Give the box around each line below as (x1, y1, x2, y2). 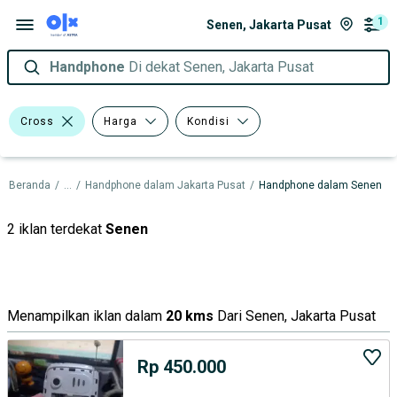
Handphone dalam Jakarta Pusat (85, 179, 245, 191)
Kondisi (187, 114, 230, 128)
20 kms (166, 307, 214, 324)
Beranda (9, 179, 51, 191)
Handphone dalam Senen (259, 179, 382, 191)
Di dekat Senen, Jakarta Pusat (128, 58, 314, 75)
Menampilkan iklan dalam (7, 307, 162, 324)
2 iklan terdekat (7, 221, 102, 237)
